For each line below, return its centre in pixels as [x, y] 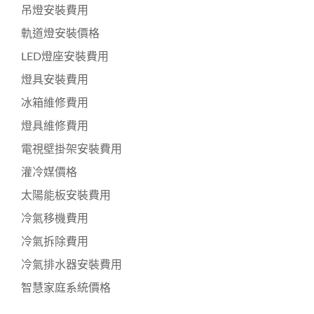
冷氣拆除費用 [55, 241]
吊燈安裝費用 [55, 10]
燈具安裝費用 [55, 80]
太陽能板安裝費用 [66, 195]
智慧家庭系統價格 [66, 288]
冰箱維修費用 [55, 103]
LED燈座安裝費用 [65, 56]
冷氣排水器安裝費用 [71, 265]
